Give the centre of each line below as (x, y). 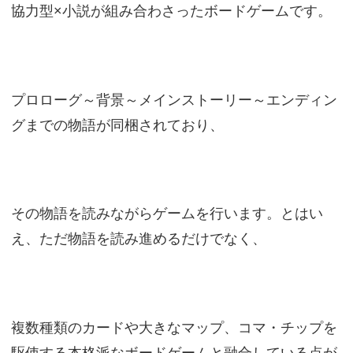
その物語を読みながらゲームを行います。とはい (167, 214)
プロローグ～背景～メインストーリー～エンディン (174, 100)
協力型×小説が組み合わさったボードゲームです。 (171, 11)
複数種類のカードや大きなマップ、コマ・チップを (174, 328)
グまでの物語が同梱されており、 (117, 125)
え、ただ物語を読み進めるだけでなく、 (138, 239)
